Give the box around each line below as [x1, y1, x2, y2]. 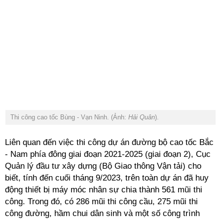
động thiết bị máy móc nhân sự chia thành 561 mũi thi [5, 185, 202, 194]
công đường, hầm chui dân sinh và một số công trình [5, 209, 200, 218]
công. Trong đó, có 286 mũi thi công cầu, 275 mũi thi [5, 197, 198, 206]
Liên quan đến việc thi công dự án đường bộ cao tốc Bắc [5, 138, 214, 147]
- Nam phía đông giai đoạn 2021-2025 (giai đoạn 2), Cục [5, 149, 211, 159]
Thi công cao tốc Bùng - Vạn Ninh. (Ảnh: [10, 113, 128, 121]
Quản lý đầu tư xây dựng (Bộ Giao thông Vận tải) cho [5, 161, 201, 171]
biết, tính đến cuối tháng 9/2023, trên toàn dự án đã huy [5, 173, 209, 183]
